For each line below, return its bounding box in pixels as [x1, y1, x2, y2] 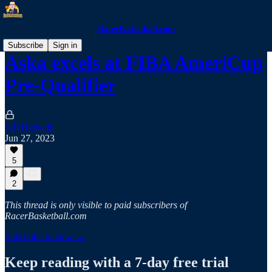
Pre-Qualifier [5, 74, 116, 97]
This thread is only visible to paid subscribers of [5, 200, 187, 210]
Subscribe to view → [5, 231, 86, 242]
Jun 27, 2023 [5, 132, 55, 143]
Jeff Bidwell [5, 121, 52, 132]
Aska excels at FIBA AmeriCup [5, 52, 263, 74]
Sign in [53, 41, 77, 50]
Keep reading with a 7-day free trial [5, 254, 229, 270]
